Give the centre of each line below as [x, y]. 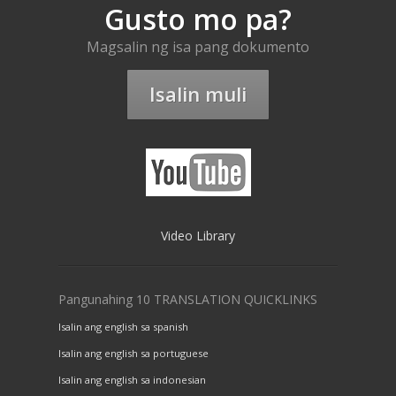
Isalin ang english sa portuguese [133, 354]
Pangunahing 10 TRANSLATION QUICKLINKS [188, 300]
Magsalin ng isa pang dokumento [198, 46]
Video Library [198, 236]
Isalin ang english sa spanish [123, 327]
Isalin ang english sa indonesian [132, 380]
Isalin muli [198, 94]
